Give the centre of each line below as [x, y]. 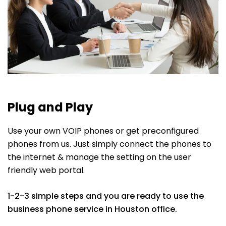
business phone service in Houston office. [92, 209]
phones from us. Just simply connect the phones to [109, 144]
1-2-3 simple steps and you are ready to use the [106, 196]
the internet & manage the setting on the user [99, 157]
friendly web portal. [46, 171]
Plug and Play [50, 107]
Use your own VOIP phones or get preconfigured [103, 131]
